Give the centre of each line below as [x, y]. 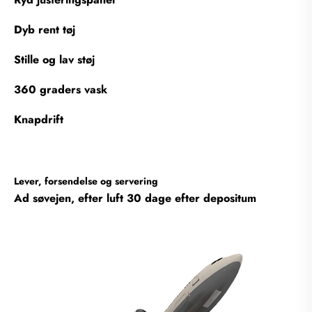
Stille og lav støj [54, 59]
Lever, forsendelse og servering [86, 181]
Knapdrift [39, 119]
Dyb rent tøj [45, 29]
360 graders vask [61, 89]
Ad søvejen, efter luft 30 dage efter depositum [135, 198]
